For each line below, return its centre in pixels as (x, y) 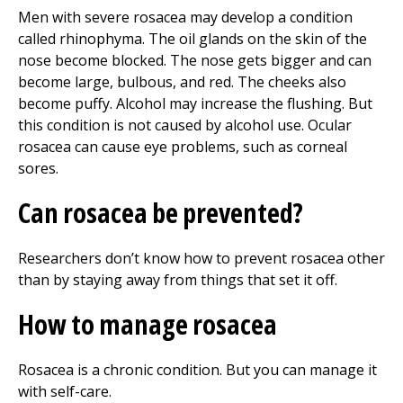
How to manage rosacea (148, 324)
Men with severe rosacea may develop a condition (185, 17)
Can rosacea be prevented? (161, 213)
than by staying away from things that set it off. (178, 280)
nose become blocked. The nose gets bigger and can (195, 60)
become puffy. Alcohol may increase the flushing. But (195, 103)
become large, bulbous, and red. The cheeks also (182, 82)
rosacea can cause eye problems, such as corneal (183, 147)
